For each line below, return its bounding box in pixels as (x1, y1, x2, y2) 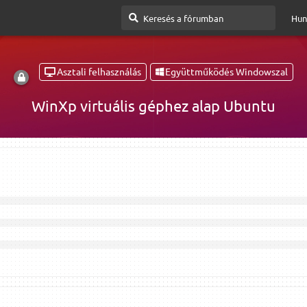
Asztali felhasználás (57, 65, 141, 78)
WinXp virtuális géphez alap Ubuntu (32, 96, 275, 114)
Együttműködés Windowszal (165, 65, 288, 78)
